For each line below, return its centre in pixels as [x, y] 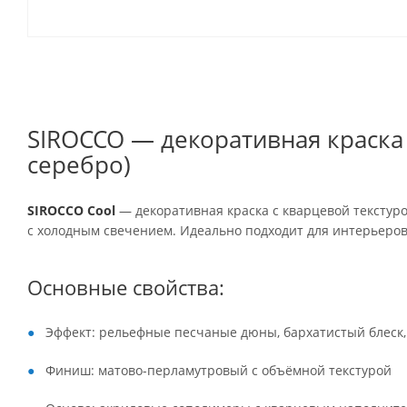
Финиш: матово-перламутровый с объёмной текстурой [218, 370]
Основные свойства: [126, 288]
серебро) [79, 164]
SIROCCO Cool [71, 210]
